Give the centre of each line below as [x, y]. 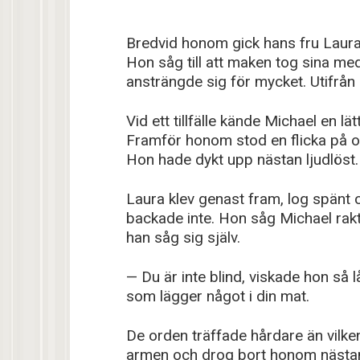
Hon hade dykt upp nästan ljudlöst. [242, 159]
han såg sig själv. [183, 237]
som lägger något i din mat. [218, 296]
